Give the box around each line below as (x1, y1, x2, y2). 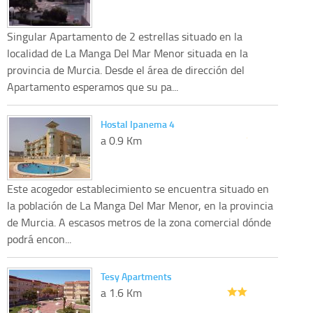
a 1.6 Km (101, 284, 142, 300)
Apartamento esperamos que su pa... (7, 78, 178, 94)
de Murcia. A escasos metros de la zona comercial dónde (7, 214, 271, 230)
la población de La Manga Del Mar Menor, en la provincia (7, 197, 273, 213)
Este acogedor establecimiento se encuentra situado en (7, 180, 269, 196)
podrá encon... (7, 231, 71, 247)
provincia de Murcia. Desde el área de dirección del (7, 61, 245, 78)
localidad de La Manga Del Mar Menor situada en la (7, 45, 248, 61)
